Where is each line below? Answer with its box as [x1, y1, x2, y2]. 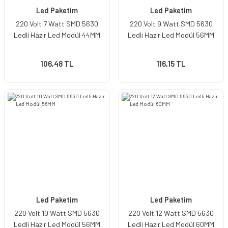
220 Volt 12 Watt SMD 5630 [128, 209, 214, 217]
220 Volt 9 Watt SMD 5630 [129, 19, 213, 28]
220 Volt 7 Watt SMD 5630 [16, 19, 98, 28]
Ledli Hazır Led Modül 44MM [14, 31, 100, 39]
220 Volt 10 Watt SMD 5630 [14, 209, 100, 217]
